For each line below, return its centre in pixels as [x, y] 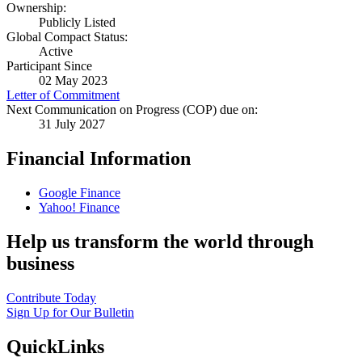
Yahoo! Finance [79, 208]
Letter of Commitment [63, 95]
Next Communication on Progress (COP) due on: [132, 110]
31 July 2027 [72, 124]
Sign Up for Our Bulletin [70, 313]
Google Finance [80, 193]
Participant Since [49, 66]
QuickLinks [55, 346]
